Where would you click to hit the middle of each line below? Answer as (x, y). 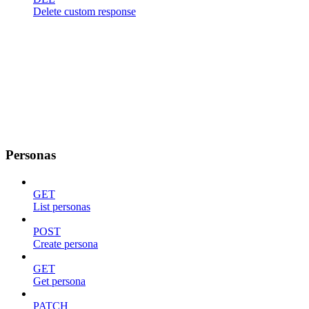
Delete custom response (84, 11)
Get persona (59, 281)
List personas (62, 207)
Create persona (66, 244)
